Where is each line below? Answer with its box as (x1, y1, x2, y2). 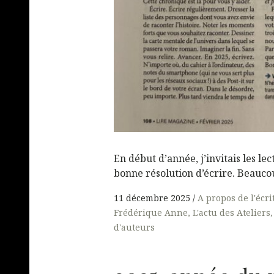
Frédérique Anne (114, 206, 188, 218)
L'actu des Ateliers (193, 206, 270, 218)
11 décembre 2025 (114, 191, 190, 204)
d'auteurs (114, 221, 155, 233)
